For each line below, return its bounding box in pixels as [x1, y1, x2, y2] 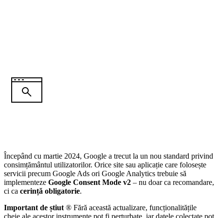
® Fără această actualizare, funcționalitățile [64, 203, 197, 212]
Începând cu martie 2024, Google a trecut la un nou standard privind [4, 152, 213, 161]
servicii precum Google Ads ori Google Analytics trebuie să [4, 169, 186, 178]
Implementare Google [4, 2, 184, 24]
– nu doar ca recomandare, [131, 178, 214, 187]
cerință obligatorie [20, 187, 80, 196]
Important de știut [4, 203, 64, 212]
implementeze [4, 178, 48, 187]
